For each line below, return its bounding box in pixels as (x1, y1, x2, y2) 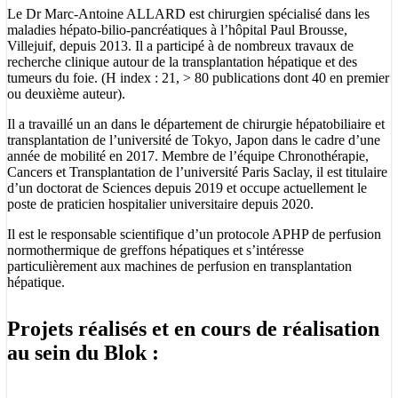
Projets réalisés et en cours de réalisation (7, 316, 379, 340)
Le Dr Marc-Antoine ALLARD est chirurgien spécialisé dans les (7, 5, 370, 21)
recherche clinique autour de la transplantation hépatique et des (7, 53, 357, 69)
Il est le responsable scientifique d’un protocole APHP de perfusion (7, 226, 381, 242)
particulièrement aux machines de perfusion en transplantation (7, 258, 352, 274)
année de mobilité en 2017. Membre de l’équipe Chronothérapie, (7, 147, 369, 163)
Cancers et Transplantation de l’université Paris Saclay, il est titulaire (7, 163, 387, 179)
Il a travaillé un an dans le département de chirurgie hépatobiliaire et (7, 115, 385, 131)
